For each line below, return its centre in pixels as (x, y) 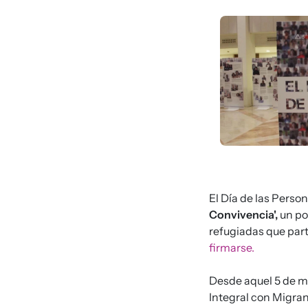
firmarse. (232, 247)
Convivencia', (243, 214)
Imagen (236, 22)
